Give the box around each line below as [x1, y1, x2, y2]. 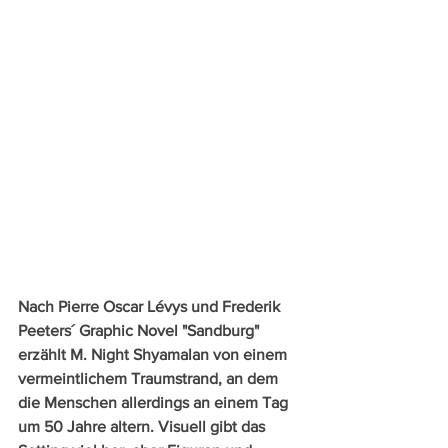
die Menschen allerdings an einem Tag [18, 393, 292, 411]
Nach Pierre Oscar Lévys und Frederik [18, 297, 284, 315]
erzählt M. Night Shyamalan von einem [18, 345, 291, 363]
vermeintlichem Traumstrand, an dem [18, 369, 282, 387]
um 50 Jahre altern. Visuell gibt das [18, 417, 269, 435]
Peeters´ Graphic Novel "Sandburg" [18, 321, 263, 339]
